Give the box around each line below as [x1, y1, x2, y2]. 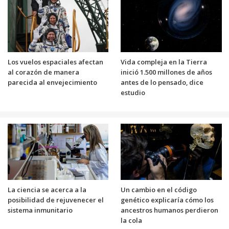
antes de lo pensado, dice [121, 77, 203, 87]
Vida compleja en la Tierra [121, 57, 207, 66]
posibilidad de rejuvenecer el [7, 195, 104, 204]
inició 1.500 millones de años [121, 67, 212, 77]
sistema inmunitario [7, 205, 73, 215]
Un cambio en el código [121, 185, 197, 194]
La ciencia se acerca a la [7, 185, 86, 194]
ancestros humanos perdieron [121, 205, 218, 215]
